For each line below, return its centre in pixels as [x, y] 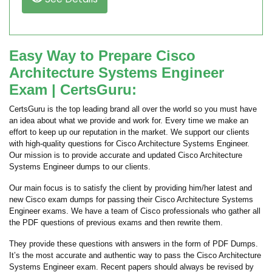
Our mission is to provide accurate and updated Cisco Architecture [126, 155]
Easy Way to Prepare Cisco [102, 56]
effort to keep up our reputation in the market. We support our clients [129, 132]
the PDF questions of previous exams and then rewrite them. [116, 223]
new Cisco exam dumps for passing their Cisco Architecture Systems [131, 199]
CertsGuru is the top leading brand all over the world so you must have [133, 109]
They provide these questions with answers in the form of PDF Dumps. [134, 244]
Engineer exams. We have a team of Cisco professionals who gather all [135, 211]
